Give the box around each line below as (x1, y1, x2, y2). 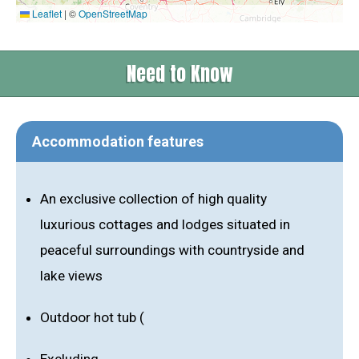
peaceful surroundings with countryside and (40, 242, 305, 259)
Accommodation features (32, 133, 204, 151)
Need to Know (126, 59, 233, 89)
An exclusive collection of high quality (40, 191, 267, 208)
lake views (40, 268, 103, 284)
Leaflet (30, 6, 62, 21)
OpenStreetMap (79, 6, 147, 21)
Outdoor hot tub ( (40, 309, 144, 326)
